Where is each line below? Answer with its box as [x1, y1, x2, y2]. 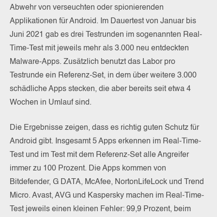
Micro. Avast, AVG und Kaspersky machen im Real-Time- [10, 191, 204, 200]
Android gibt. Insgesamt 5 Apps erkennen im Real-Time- [10, 137, 201, 145]
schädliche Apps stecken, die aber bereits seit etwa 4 [10, 85, 191, 93]
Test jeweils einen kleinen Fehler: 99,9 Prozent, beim [10, 205, 191, 213]
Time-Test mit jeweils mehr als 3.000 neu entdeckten [10, 44, 189, 52]
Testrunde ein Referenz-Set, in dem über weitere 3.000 [10, 71, 197, 79]
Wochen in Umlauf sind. [10, 98, 92, 107]
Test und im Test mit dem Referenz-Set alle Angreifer [10, 151, 189, 159]
